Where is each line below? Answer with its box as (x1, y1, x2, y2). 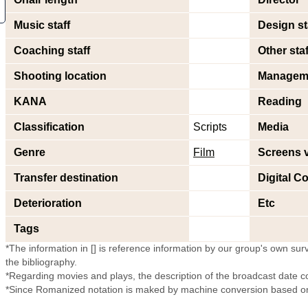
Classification (14, 121, 85, 133)
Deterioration (14, 197, 82, 209)
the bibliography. (5, 257, 77, 267)
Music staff (14, 19, 70, 31)
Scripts (193, 121, 227, 133)
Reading (258, 96, 302, 107)
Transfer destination (14, 172, 118, 184)
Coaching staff (14, 45, 90, 56)
